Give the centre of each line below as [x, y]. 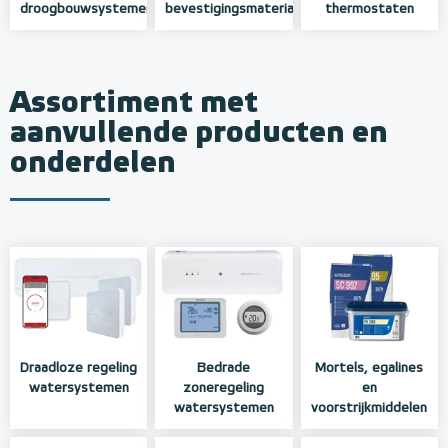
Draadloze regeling [79, 368]
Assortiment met [134, 103]
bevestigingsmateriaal [235, 10]
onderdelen [93, 163]
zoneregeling [224, 388]
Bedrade [224, 368]
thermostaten [369, 10]
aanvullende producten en [199, 133]
